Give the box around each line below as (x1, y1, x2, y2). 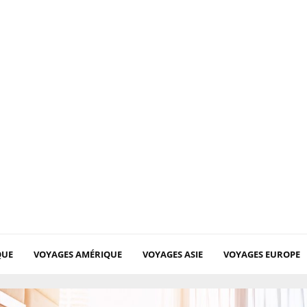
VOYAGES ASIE (143, 248, 203, 260)
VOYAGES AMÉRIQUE (34, 248, 122, 260)
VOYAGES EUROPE (223, 248, 300, 260)
